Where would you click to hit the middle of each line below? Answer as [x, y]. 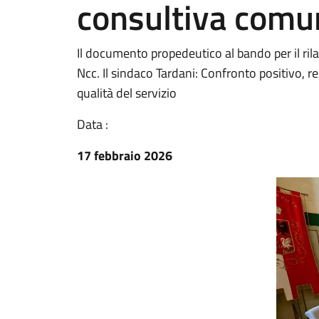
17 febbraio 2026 [125, 156]
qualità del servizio [127, 93]
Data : [93, 124]
